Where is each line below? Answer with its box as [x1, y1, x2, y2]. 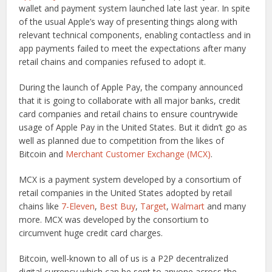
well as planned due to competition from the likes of [19, 134, 225, 146]
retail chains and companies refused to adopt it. [19, 55, 206, 67]
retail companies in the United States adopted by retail [19, 186, 233, 199]
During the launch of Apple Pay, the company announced [19, 81, 243, 93]
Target [140, 200, 167, 212]
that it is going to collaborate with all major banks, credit [19, 94, 241, 106]
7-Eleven [61, 200, 95, 212]
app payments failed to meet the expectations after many [19, 42, 246, 54]
